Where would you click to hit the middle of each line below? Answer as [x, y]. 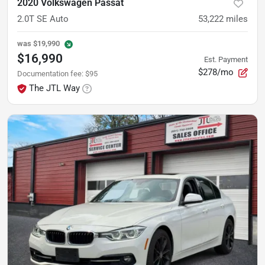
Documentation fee [49, 74]
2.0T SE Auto [43, 19]
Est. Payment [226, 59]
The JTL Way [54, 88]
